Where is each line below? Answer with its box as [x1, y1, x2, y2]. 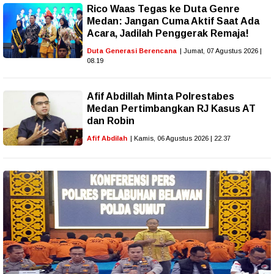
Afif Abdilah [87, 134, 127, 142]
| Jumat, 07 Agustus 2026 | [180, 46, 262, 54]
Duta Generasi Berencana [87, 46, 177, 54]
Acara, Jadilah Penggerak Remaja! [87, 28, 249, 39]
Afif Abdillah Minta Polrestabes [87, 91, 234, 102]
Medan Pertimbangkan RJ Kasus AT [87, 103, 256, 114]
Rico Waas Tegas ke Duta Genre [87, 3, 240, 14]
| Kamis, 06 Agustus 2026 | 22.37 [130, 134, 231, 142]
